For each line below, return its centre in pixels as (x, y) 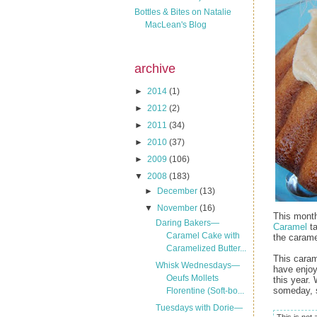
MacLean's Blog (176, 24)
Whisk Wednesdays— (197, 265)
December (179, 191)
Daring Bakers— (187, 223)
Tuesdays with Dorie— (199, 308)
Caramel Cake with (203, 236)
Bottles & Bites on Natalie (183, 12)
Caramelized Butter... (206, 248)
